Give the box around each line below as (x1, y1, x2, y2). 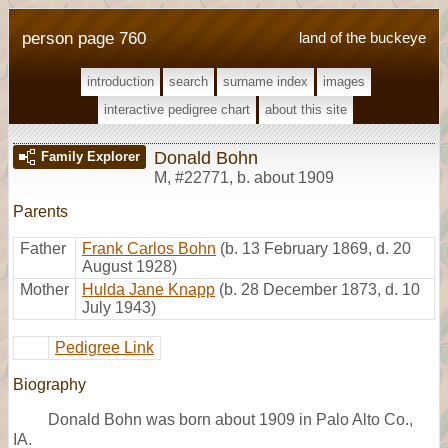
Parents (13, 202, 68, 220)
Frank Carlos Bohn (82, 239, 216, 257)
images (322, 74, 365, 89)
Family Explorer (41, 148, 140, 164)
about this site (265, 102, 347, 117)
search (168, 74, 208, 89)
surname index (222, 74, 308, 89)
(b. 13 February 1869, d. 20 (220, 239, 411, 257)
